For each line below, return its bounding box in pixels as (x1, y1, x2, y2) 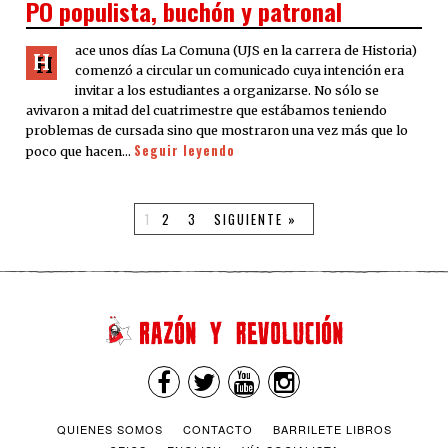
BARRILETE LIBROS (272, 420, 392, 437)
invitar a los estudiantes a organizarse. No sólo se (75, 83, 379, 99)
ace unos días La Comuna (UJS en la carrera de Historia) (75, 43, 417, 59)
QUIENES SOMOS (56, 420, 163, 437)
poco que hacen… (26, 144, 134, 160)
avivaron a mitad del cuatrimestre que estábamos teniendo (26, 103, 387, 119)
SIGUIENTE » (214, 209, 297, 230)
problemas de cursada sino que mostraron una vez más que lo (26, 123, 408, 139)
